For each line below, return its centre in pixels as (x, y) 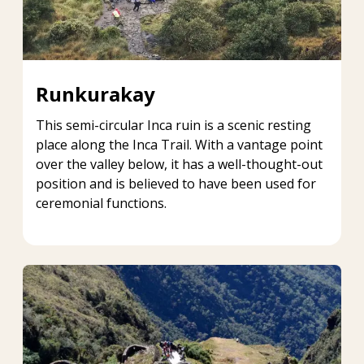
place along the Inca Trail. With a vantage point (179, 144)
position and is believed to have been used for (176, 183)
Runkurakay (95, 93)
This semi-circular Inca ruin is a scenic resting (173, 125)
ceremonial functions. (101, 203)
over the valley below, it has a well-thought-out (179, 164)
